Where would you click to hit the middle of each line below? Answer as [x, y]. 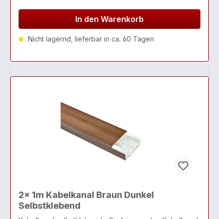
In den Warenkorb [109, 19]
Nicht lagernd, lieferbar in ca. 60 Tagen [90, 39]
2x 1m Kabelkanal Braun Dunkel [86, 195]
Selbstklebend [50, 205]
